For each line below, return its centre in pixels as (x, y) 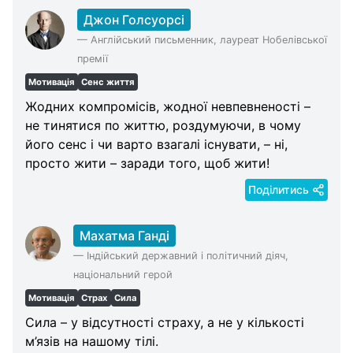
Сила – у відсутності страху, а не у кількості (165, 322)
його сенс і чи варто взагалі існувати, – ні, (156, 144)
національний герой (123, 274)
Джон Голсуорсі (134, 20)
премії (92, 59)
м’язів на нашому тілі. (92, 341)
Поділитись (279, 189)
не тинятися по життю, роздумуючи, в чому (163, 125)
